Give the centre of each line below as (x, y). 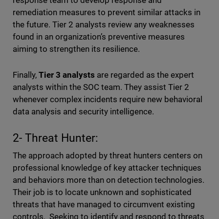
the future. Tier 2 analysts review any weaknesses (104, 25)
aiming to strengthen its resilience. (78, 49)
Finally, (25, 75)
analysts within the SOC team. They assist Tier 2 (101, 87)
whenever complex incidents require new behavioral (108, 99)
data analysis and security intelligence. (85, 112)
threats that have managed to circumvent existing (104, 205)
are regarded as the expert (144, 75)
